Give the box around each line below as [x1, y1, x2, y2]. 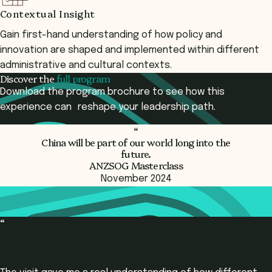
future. [121, 147, 151, 160]
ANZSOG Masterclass [89, 158, 183, 172]
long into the [174, 135, 231, 149]
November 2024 [100, 174, 172, 184]
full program [56, 72, 110, 85]
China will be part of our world [41, 135, 175, 149]
